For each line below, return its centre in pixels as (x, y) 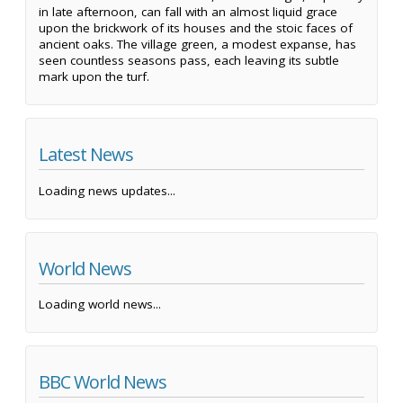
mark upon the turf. (94, 77)
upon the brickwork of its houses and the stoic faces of (196, 28)
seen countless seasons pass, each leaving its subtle (189, 61)
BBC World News (103, 382)
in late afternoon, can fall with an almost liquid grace (188, 12)
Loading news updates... (107, 190)
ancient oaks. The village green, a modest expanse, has (197, 45)
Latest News (86, 155)
